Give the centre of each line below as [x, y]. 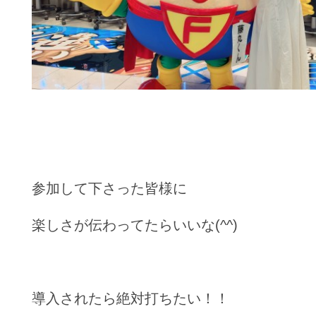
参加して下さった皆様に [109, 188]
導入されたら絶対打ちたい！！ [130, 298]
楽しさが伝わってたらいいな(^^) [135, 225]
